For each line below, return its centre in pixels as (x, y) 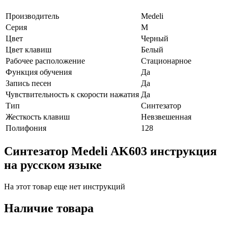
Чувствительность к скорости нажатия (72, 95)
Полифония (26, 128)
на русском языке (53, 165)
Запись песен (28, 83)
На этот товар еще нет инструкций (65, 187)
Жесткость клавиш (38, 117)
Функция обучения (39, 72)
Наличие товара (49, 208)
